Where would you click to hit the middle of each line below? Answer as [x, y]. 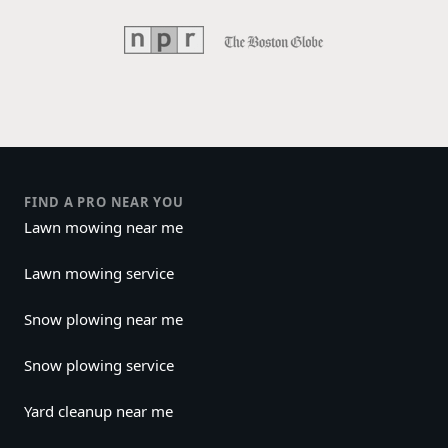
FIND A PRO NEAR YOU [104, 202]
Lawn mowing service [99, 273]
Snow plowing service [99, 365]
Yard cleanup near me [98, 411]
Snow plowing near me [103, 319]
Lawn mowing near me [103, 227]
